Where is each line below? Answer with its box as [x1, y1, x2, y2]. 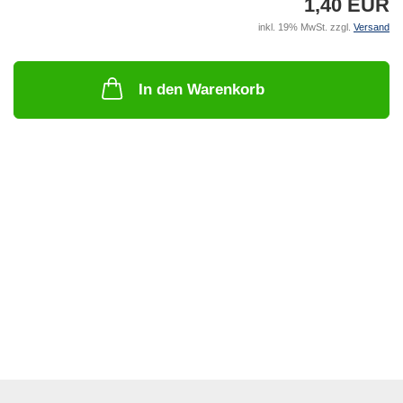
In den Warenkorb [139, 81, 264, 99]
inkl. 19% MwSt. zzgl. [258, 22, 354, 33]
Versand [354, 22, 390, 33]
